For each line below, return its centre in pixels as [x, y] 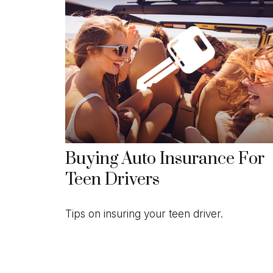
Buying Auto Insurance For [165, 159]
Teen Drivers [112, 180]
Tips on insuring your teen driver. [144, 214]
